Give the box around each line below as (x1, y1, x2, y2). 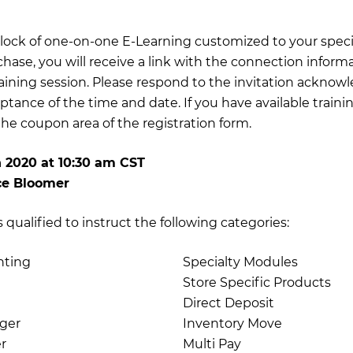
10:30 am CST (58, 155, 145, 170)
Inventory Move (183, 316, 282, 331)
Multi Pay (183, 336, 241, 351)
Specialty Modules (183, 255, 298, 269)
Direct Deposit (183, 295, 274, 310)
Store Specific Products (183, 275, 331, 290)
